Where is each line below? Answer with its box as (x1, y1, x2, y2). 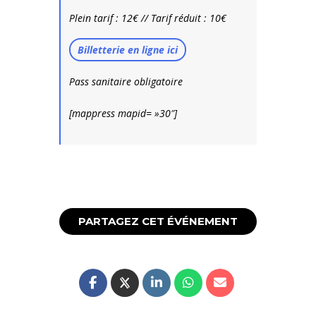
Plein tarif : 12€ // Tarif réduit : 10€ (69, 11, 227, 25)
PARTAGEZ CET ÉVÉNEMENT (78, 214, 238, 228)
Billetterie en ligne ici (78, 42, 178, 56)
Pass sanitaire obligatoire (69, 74, 183, 88)
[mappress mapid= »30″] (69, 106, 178, 120)
